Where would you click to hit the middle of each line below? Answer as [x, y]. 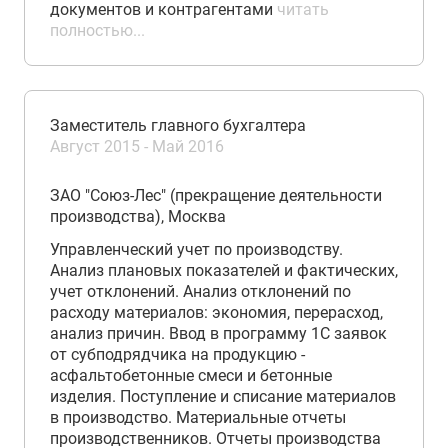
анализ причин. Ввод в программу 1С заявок [218, 333]
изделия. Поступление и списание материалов [223, 396]
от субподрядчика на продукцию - [177, 354]
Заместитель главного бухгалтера [178, 125]
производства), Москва [138, 216]
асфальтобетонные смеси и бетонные [191, 375]
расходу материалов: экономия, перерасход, [216, 312]
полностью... [97, 30]
